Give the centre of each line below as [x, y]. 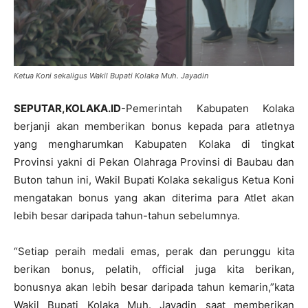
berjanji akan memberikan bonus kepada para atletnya [154, 126]
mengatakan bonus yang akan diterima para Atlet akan [154, 198]
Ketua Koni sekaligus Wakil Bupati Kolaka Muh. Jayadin [111, 76]
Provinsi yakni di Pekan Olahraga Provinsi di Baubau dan [154, 162]
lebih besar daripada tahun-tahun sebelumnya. [127, 216]
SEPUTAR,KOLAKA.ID [67, 109]
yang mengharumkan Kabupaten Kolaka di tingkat [154, 144]
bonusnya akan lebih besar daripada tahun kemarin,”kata [154, 287]
